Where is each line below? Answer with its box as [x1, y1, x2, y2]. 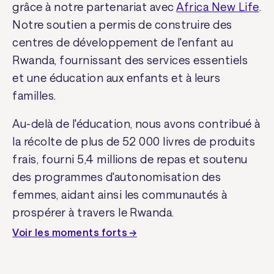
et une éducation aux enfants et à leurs [12, 71, 221, 85]
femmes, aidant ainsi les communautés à [12, 187, 228, 201]
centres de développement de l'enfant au [12, 35, 234, 50]
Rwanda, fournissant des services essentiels [12, 53, 248, 67]
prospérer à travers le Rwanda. [12, 205, 174, 219]
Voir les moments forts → [12, 226, 137, 238]
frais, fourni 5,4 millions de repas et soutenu [12, 152, 248, 166]
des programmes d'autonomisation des [12, 169, 221, 183]
